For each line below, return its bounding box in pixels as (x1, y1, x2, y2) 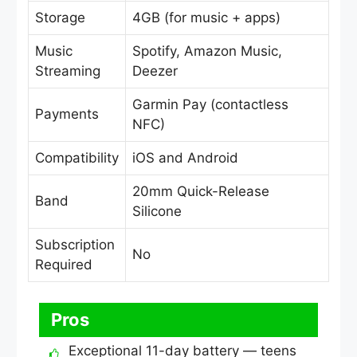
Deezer (132, 63, 178, 80)
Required (35, 257, 92, 273)
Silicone (132, 203, 182, 220)
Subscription (35, 237, 115, 253)
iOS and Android (132, 150, 238, 167)
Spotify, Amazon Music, (132, 43, 282, 60)
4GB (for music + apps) (132, 10, 280, 26)
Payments (35, 106, 99, 123)
